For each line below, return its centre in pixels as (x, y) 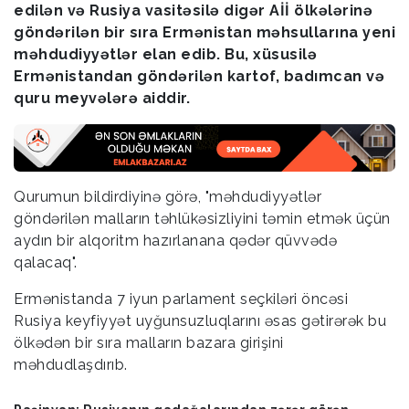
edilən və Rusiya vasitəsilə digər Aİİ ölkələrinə (193, 11)
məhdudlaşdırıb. (71, 364)
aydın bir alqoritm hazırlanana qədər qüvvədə (175, 240)
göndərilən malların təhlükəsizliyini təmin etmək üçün (202, 218)
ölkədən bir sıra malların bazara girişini (149, 342)
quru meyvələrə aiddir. (102, 99)
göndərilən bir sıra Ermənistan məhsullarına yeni (204, 33)
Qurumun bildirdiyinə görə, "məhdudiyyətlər (168, 196)
